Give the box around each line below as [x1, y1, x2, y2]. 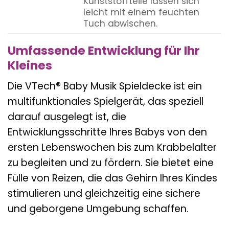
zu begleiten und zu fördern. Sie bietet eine [8, 156, 214, 170]
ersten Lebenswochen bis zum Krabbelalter [8, 141, 217, 155]
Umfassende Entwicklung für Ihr [8, 42, 200, 59]
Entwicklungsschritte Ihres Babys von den [8, 125, 207, 140]
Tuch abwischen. [83, 17, 157, 30]
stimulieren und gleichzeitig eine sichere [8, 187, 200, 201]
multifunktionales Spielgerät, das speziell [8, 95, 203, 109]
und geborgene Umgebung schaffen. [8, 202, 189, 216]
